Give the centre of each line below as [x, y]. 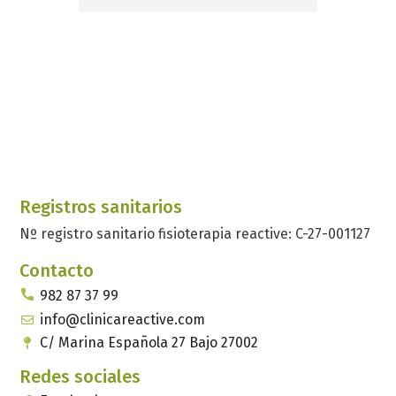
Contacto [57, 271]
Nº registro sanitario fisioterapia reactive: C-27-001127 [195, 234]
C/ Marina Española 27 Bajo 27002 [148, 343]
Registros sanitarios [101, 207]
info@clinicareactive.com [122, 320]
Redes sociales [80, 377]
